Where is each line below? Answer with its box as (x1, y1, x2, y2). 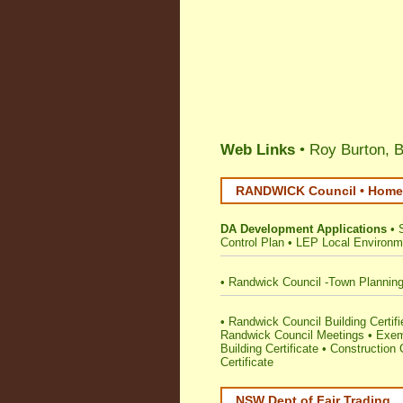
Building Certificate (220, 342, 318, 355)
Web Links (220, 141, 295, 158)
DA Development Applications (220, 222, 387, 236)
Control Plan (220, 236, 284, 249)
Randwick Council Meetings (220, 328, 364, 342)
